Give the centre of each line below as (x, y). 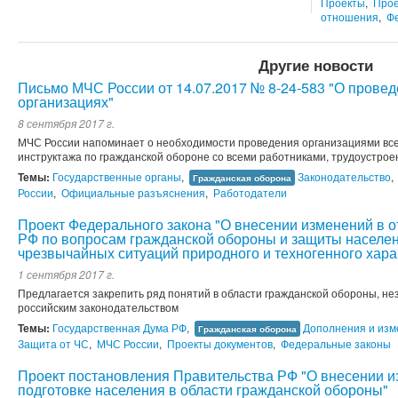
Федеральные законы (336, 344)
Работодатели (250, 193)
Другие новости (315, 65)
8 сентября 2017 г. (66, 123)
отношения (350, 17)
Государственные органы (117, 177)
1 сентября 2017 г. (66, 275)
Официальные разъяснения (133, 193)
